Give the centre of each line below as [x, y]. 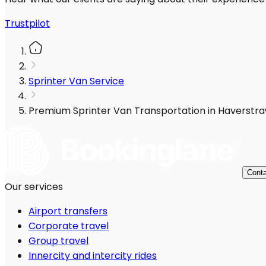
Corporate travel [69, 226]
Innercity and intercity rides [93, 256]
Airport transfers [68, 211]
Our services [34, 187]
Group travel [58, 241]
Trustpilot [27, 24]
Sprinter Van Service [76, 81]
